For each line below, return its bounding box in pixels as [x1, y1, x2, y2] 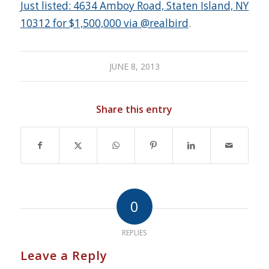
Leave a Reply [20, 247, 107, 264]
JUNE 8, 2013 [109, 60, 160, 72]
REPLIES [122, 227, 147, 238]
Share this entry [96, 102, 173, 116]
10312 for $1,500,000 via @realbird [20, 16, 189, 30]
